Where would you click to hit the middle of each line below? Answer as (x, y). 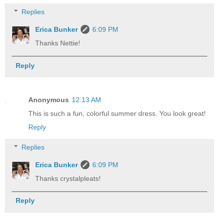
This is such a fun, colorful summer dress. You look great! (117, 113)
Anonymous (49, 99)
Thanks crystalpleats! (68, 179)
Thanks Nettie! (58, 43)
